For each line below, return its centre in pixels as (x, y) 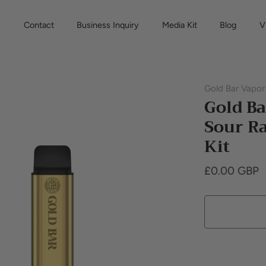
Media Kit (179, 25)
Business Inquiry (108, 25)
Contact (39, 25)
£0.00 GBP (232, 171)
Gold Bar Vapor (235, 88)
